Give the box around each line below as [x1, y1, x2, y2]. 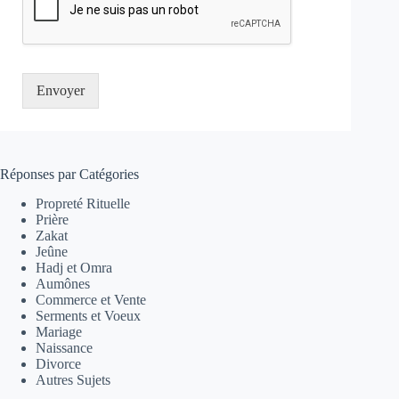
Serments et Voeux [36, 307, 141, 323]
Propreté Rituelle [36, 195, 130, 211]
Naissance [36, 339, 93, 355]
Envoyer [37, 83, 85, 98]
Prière [36, 211, 69, 227]
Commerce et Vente [36, 291, 146, 307]
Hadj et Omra [36, 259, 112, 275]
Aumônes [36, 275, 90, 291]
